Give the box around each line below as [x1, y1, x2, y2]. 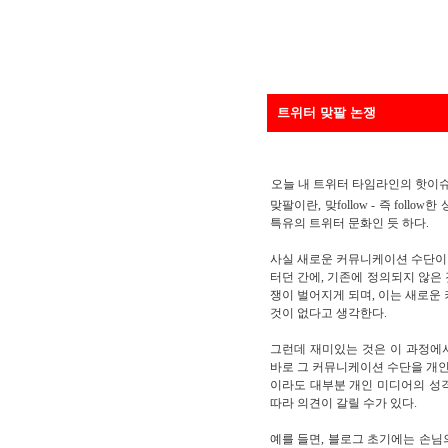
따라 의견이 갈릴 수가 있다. [270, 396, 417, 410]
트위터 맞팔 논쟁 [277, 104, 376, 120]
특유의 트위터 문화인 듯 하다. [270, 216, 429, 230]
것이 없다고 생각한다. [270, 306, 387, 320]
